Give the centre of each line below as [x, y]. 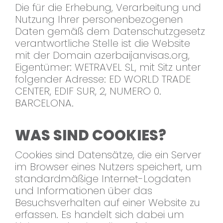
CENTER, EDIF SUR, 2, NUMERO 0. [88, 91]
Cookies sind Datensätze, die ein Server [108, 155]
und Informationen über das [84, 191]
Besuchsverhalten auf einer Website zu [108, 203]
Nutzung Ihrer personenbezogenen [99, 20]
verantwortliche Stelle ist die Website [103, 44]
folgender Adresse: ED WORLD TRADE [103, 79]
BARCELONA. [44, 103]
